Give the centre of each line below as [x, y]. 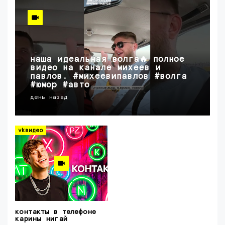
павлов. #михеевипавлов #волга [108, 77]
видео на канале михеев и [95, 68]
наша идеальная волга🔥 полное [107, 60]
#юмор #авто [60, 85]
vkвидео [31, 130]
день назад [49, 97]
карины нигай [41, 219]
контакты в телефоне [55, 212]
